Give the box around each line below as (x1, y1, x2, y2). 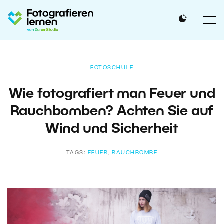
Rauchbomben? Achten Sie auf (10, 106, 214, 118)
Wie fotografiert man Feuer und (8, 88, 215, 100)
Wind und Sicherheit (45, 123, 179, 135)
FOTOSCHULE (90, 65, 133, 70)
